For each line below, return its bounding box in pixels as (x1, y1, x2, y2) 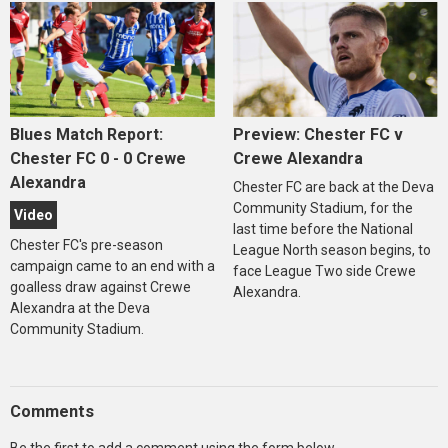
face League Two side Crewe (232, 262, 416, 279)
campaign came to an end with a (10, 257, 215, 274)
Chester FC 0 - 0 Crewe (10, 148, 186, 168)
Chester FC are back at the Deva (232, 178, 434, 195)
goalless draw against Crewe (10, 278, 191, 295)
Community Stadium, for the (232, 199, 413, 216)
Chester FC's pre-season (10, 236, 163, 253)
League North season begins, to (232, 241, 431, 258)
